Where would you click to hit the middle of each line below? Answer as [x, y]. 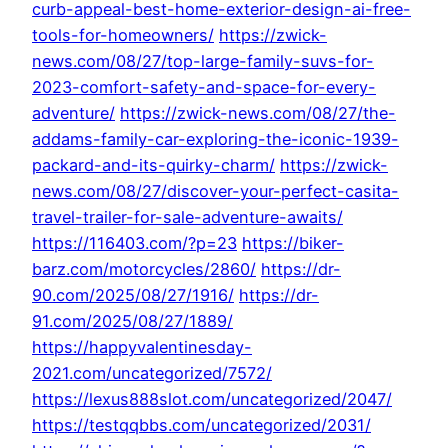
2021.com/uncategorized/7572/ [152, 373]
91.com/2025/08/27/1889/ [132, 321]
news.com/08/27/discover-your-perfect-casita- [215, 191]
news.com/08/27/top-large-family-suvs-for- [203, 61]
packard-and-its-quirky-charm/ [153, 165]
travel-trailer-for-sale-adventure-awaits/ [187, 217]
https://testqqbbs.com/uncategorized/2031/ [201, 425]
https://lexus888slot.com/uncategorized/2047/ [212, 399]
